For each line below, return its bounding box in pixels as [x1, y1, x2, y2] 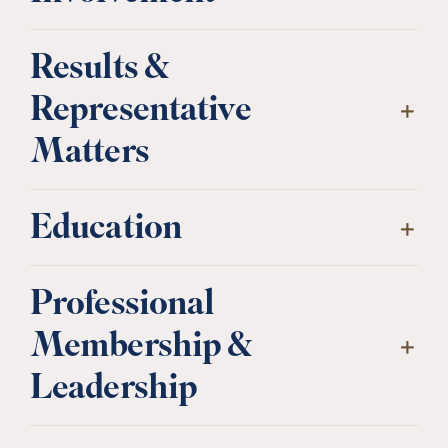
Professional [29, 279, 215, 335]
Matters [29, 127, 149, 183]
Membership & [29, 321, 253, 377]
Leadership [29, 363, 198, 419]
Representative [29, 85, 251, 141]
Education [29, 203, 183, 259]
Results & [29, 43, 170, 99]
